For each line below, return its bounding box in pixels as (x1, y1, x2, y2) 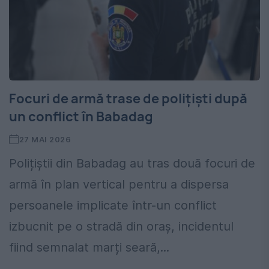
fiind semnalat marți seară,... (9, 240, 169, 255)
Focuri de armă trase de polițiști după (9, 89, 247, 108)
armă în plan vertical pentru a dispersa (9, 177, 229, 192)
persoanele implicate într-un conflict (9, 198, 217, 213)
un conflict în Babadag (9, 107, 153, 126)
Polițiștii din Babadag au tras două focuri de (9, 156, 255, 171)
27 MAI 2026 (19, 134, 71, 145)
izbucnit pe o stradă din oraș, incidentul (9, 219, 234, 234)
